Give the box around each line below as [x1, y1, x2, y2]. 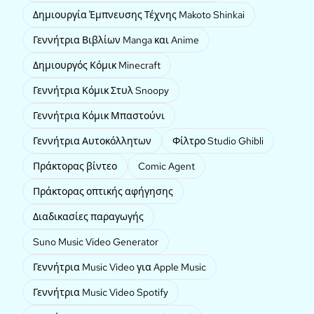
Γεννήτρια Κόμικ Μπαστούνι [33, 109, 165, 123]
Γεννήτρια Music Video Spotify [33, 286, 168, 299]
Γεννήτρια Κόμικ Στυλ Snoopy [33, 84, 169, 97]
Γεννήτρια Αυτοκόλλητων [33, 135, 151, 148]
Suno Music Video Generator [33, 235, 158, 249]
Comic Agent [138, 160, 195, 173]
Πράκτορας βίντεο [33, 160, 117, 173]
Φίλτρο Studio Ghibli [172, 135, 264, 148]
